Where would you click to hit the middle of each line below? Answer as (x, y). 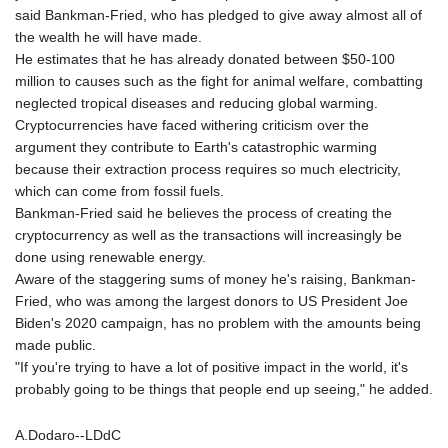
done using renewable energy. (110, 256)
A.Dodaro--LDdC (68, 434)
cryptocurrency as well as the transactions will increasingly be (208, 234)
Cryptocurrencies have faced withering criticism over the (192, 124)
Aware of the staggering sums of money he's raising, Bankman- (215, 278)
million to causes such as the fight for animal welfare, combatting (219, 80)
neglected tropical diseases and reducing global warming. (196, 102)
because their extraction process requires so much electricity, (208, 168)
